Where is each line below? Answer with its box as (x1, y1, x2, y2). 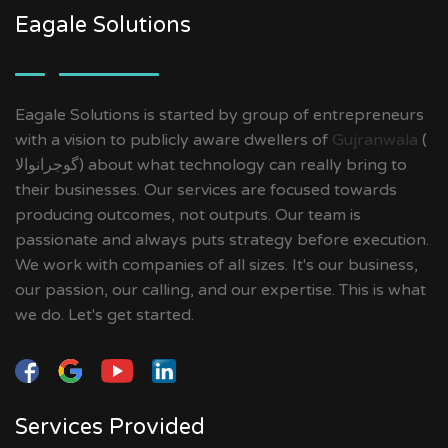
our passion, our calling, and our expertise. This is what (15, 279, 426, 300)
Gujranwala (332, 129, 418, 150)
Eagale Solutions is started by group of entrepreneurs (15, 104, 424, 125)
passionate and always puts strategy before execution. (15, 229, 429, 250)
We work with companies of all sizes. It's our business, (15, 254, 418, 275)
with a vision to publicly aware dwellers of (15, 129, 332, 150)
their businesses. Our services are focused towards (15, 179, 397, 200)
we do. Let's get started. (15, 304, 194, 325)
